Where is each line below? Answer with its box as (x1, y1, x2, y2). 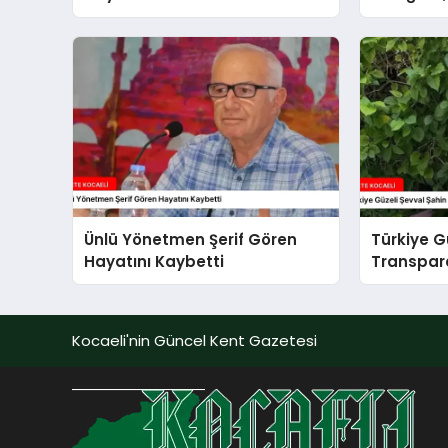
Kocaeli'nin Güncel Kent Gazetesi (72, 329, 317, 351)
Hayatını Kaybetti (84, 250, 225, 272)
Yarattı (371, 272, 428, 294)
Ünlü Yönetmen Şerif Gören (84, 228, 298, 250)
